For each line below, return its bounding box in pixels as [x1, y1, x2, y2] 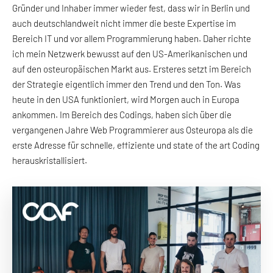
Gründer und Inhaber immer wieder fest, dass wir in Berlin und [12, 2, 250, 14]
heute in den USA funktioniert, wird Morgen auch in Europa [12, 94, 239, 105]
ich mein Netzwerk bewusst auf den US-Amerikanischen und [12, 48, 247, 60]
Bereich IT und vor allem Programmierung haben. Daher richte [12, 33, 251, 44]
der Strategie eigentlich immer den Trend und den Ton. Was [12, 79, 241, 90]
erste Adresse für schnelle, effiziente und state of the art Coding [12, 140, 260, 151]
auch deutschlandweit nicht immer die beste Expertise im [12, 18, 236, 29]
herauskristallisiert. [12, 155, 87, 166]
